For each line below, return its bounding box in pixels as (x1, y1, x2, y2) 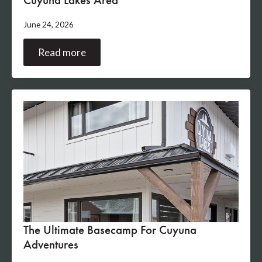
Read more (38, 46, 86, 59)
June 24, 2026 (23, 19, 74, 30)
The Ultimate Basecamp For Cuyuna (23, 222, 196, 238)
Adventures (23, 236, 78, 253)
